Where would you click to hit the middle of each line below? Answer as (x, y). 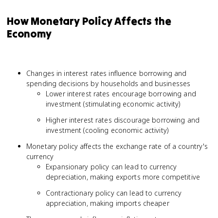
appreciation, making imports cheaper (108, 203)
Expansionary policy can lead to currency (111, 167)
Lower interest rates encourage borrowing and (121, 94)
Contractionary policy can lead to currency (114, 193)
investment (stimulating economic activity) (113, 104)
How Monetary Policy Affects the (89, 21)
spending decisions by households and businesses (109, 83)
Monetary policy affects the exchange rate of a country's (117, 146)
